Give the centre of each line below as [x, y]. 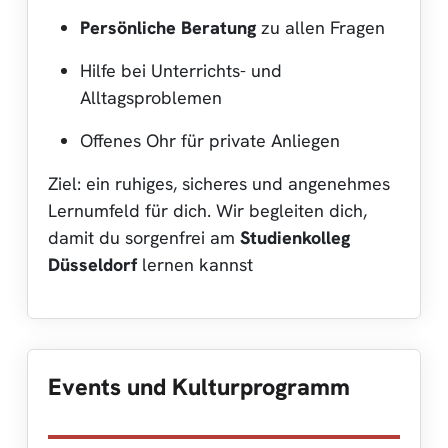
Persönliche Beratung [168, 27]
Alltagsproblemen [151, 97]
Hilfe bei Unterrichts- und [181, 70]
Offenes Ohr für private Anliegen [210, 140]
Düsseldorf [92, 264]
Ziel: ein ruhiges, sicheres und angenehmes [219, 183]
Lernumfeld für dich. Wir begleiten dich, [207, 210]
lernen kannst [195, 264]
